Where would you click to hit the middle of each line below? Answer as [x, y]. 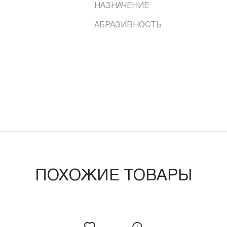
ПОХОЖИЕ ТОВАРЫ [113, 176]
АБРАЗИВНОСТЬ [128, 25]
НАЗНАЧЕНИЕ [122, 6]
